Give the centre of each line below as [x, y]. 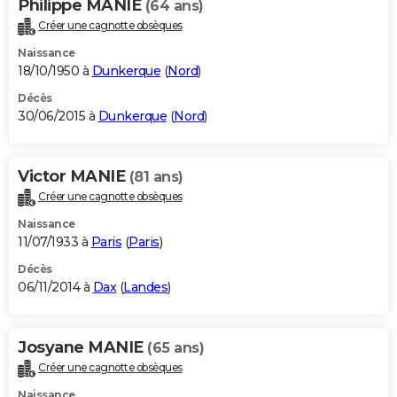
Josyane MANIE [82, 347]
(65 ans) [175, 347]
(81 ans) [156, 176]
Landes [145, 287]
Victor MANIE [74, 176]
